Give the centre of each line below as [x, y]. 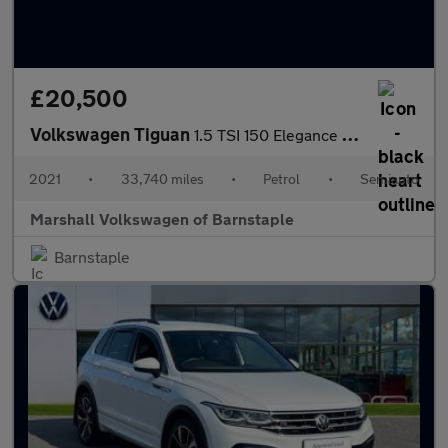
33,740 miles [162, 178]
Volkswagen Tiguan [112, 134]
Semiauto [389, 178]
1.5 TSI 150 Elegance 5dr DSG [268, 134]
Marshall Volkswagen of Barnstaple [162, 218]
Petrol [282, 178]
